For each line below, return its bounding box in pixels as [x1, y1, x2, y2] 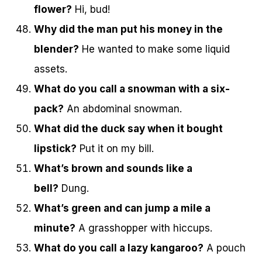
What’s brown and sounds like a [34, 163, 192, 175]
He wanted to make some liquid [79, 43, 230, 56]
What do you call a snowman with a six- [34, 83, 230, 95]
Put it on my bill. [77, 143, 154, 155]
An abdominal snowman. [64, 103, 182, 115]
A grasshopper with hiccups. [75, 222, 212, 235]
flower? [34, 4, 72, 16]
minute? [34, 222, 75, 235]
